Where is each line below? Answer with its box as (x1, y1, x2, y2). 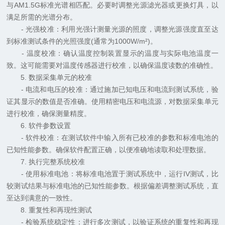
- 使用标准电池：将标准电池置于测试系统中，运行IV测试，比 (7, 170, 218, 178)
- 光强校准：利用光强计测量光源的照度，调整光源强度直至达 (7, 25, 218, 34)
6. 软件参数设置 (7, 122, 71, 130)
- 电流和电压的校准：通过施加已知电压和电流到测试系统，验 (7, 85, 218, 94)
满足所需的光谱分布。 (7, 13, 77, 22)
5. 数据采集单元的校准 (7, 73, 92, 82)
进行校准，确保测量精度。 (7, 109, 91, 118)
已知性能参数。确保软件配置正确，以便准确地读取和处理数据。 (7, 146, 211, 154)
